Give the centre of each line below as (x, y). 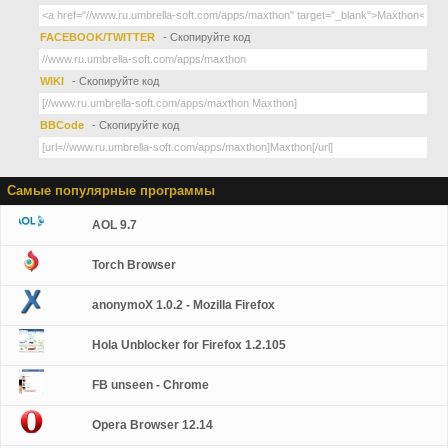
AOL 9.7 (115, 225)
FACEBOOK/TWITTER (98, 37)
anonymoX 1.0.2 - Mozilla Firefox (184, 305)
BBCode (64, 125)
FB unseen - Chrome (151, 385)
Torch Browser (134, 265)
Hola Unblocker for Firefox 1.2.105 (189, 345)
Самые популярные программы (111, 190)
